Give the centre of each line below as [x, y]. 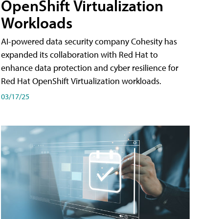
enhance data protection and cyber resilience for [90, 68]
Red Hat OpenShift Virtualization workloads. [81, 81]
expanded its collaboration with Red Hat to [79, 55]
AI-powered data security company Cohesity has [89, 42]
